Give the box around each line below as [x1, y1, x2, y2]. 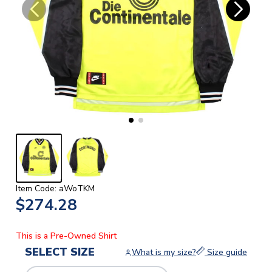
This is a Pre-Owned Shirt [16, 230, 117, 242]
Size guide [205, 246, 247, 259]
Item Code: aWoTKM [16, 183, 95, 195]
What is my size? [132, 246, 196, 259]
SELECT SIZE [25, 245, 95, 260]
